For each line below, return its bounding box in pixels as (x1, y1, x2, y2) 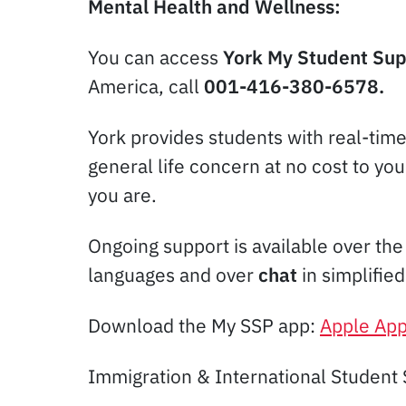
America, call (88, 72, 204, 99)
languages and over (88, 261, 258, 287)
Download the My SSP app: (88, 312, 320, 338)
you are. (88, 181, 157, 208)
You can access (88, 43, 223, 70)
